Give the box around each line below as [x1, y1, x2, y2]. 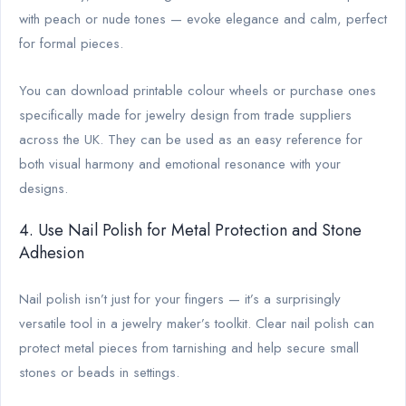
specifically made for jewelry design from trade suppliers [19, 104, 352, 125]
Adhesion [19, 240, 84, 265]
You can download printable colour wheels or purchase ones [19, 80, 376, 101]
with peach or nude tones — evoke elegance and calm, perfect [19, 8, 387, 29]
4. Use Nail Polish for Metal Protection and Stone [19, 217, 362, 242]
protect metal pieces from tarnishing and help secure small [19, 337, 359, 358]
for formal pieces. [19, 33, 123, 53]
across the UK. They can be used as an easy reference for [19, 129, 362, 150]
